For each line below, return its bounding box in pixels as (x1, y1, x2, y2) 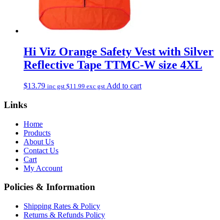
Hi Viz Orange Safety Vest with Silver (24, 45, 214, 58)
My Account (24, 164, 62, 172)
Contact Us (24, 146, 58, 155)
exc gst (85, 82, 105, 90)
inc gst (47, 82, 66, 90)
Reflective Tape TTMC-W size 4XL (24, 58, 202, 72)
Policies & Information (4, 182, 95, 192)
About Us (24, 137, 54, 146)
